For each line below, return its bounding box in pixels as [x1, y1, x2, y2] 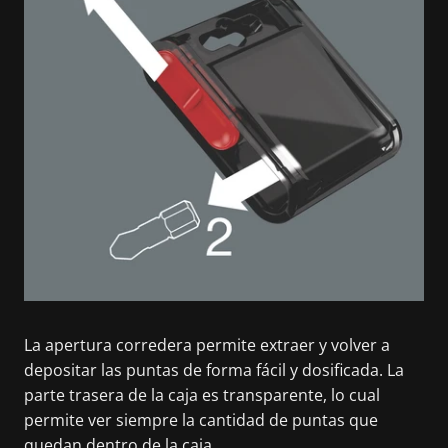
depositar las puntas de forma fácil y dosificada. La [24, 358, 404, 381]
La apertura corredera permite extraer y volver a [24, 333, 390, 356]
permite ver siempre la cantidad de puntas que [24, 408, 378, 431]
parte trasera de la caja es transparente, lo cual [24, 383, 380, 406]
